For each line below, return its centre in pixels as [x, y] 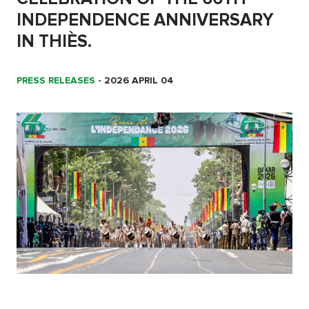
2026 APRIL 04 [139, 81]
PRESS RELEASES [56, 81]
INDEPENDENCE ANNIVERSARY [145, 20]
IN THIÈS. [54, 42]
